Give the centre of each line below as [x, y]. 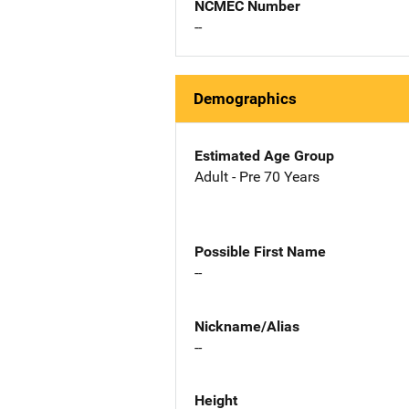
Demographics [245, 99]
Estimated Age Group [264, 156]
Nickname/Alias [247, 326]
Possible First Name [260, 251]
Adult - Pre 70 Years [257, 177]
